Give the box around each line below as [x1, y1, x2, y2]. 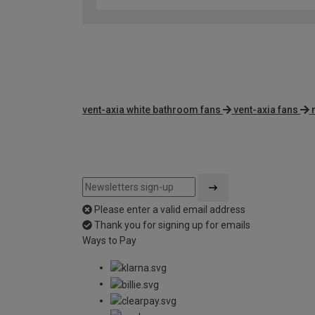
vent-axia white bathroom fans [82, 104, 221, 116]
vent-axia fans [233, 104, 299, 116]
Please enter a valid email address [94, 204, 245, 216]
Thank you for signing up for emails [94, 219, 250, 231]
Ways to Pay [82, 235, 136, 247]
